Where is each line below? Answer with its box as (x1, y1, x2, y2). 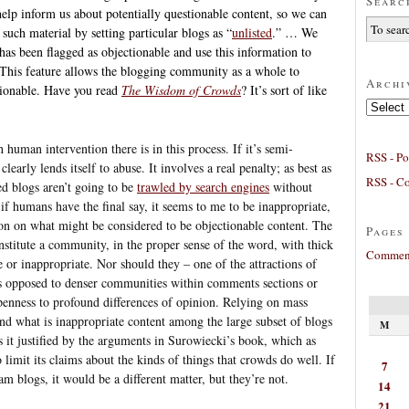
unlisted (232, 23, 272, 41)
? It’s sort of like (241, 80, 327, 99)
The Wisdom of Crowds (121, 80, 241, 99)
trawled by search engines (137, 177, 269, 195)
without (269, 177, 312, 195)
